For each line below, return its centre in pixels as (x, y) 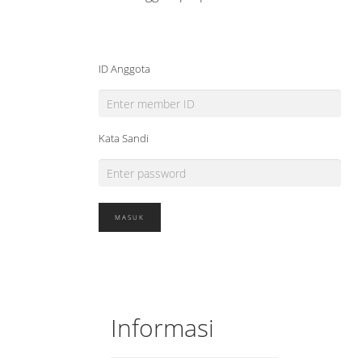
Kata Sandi (124, 138)
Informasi (162, 328)
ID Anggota (124, 69)
